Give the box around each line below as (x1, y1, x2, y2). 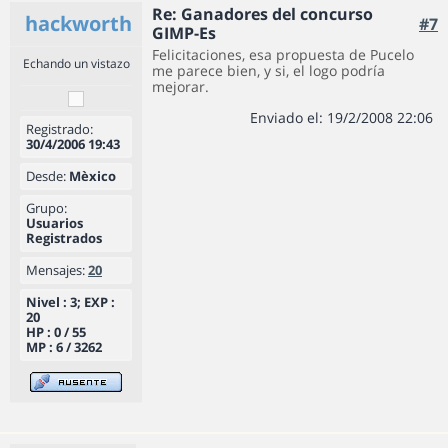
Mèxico (66, 167, 116, 185)
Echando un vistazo (22, 55, 130, 72)
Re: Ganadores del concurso (152, 3, 373, 25)
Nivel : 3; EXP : (26, 293, 115, 311)
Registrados (26, 229, 102, 247)
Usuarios (26, 214, 83, 232)
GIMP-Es (152, 22, 216, 44)
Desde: (26, 167, 66, 185)
